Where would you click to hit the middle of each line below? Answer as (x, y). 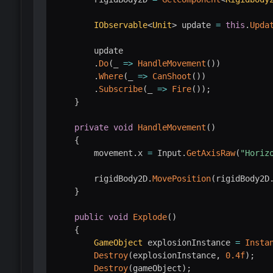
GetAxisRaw (211, 153)
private (91, 127)
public (89, 217)
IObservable (120, 25)
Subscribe (120, 89)
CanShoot (172, 76)
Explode (150, 217)
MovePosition (181, 178)
